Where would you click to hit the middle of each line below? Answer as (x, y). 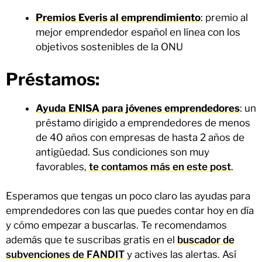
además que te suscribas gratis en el (92, 240)
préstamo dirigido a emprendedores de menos (143, 123)
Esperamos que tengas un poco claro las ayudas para (128, 196)
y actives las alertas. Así (180, 255)
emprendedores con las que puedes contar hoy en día (130, 211)
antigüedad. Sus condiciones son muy (123, 152)
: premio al (224, 18)
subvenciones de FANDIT (65, 255)
